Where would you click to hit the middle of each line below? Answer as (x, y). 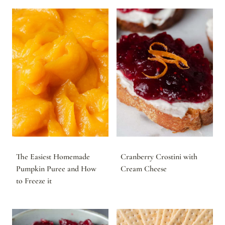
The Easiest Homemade (53, 157)
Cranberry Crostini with (159, 157)
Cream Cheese (144, 169)
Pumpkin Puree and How (56, 169)
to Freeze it (34, 181)
